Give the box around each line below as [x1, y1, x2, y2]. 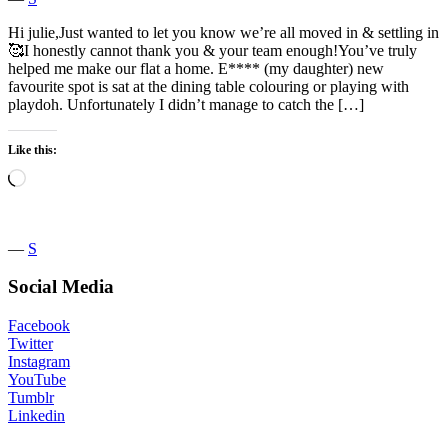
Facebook [8, 317, 70, 335]
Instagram [8, 353, 70, 371]
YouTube [8, 371, 66, 389]
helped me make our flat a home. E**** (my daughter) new [8, 59, 384, 77]
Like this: [8, 142, 57, 157]
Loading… [25, 167, 94, 185]
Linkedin [8, 407, 65, 425]
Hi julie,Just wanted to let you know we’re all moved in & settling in [8, 23, 439, 41]
